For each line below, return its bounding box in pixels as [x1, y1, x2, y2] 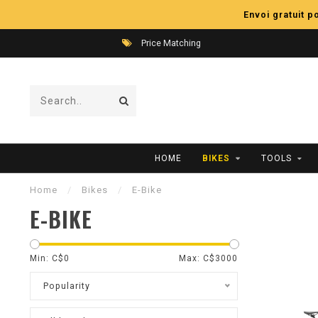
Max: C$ [178, 253, 215, 263]
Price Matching [139, 38, 201, 48]
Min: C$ [30, 253, 64, 263]
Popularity [43, 280, 90, 291]
